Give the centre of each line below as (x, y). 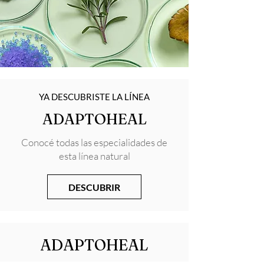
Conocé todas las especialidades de (94, 143)
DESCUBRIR (94, 187)
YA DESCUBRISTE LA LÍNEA (94, 97)
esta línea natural (94, 156)
